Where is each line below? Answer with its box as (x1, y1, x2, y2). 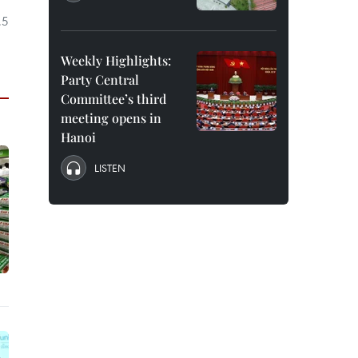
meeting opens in (61, 109, 161, 126)
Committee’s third (61, 90, 166, 107)
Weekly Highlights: (61, 52, 171, 69)
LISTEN (94, 161, 125, 175)
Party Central (61, 71, 139, 88)
